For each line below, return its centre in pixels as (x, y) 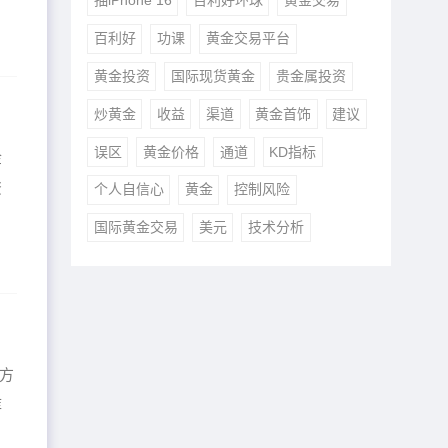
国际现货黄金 (212, 75)
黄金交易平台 (247, 38)
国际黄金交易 (135, 227)
